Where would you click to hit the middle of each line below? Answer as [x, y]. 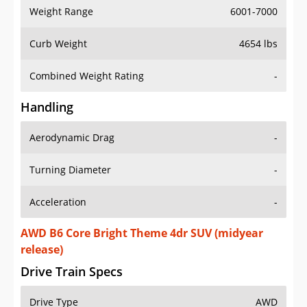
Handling [47, 107]
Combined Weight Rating [87, 76]
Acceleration [58, 202]
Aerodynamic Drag [72, 138]
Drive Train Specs [72, 272]
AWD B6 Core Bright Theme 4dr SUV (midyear [142, 233]
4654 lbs [258, 44]
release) [42, 250]
